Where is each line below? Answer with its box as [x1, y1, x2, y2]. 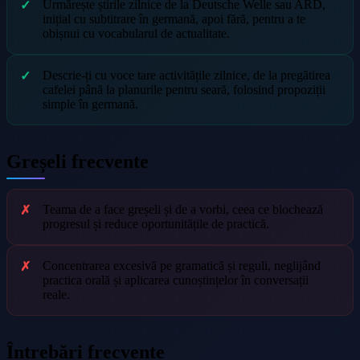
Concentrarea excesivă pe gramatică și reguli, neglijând [43, 259, 321, 273]
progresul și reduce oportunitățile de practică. [43, 217, 269, 231]
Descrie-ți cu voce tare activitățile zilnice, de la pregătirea [43, 68, 330, 83]
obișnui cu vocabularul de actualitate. [43, 27, 230, 41]
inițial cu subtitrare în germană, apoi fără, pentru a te [43, 12, 305, 27]
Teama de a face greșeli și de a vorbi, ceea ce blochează [43, 202, 323, 217]
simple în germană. [43, 97, 138, 112]
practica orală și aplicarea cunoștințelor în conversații [43, 273, 309, 288]
